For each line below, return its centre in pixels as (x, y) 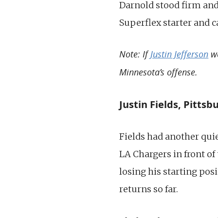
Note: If (135, 54)
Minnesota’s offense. (159, 72)
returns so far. (149, 189)
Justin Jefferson (180, 54)
